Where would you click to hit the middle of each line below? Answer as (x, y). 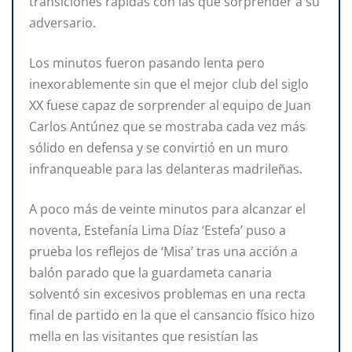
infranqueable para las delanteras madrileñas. (166, 169)
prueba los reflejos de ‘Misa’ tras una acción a (163, 252)
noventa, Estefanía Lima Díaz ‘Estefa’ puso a (158, 231)
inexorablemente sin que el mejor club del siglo (169, 84)
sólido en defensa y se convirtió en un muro (159, 148)
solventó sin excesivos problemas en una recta (167, 294)
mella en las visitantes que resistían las (144, 337)
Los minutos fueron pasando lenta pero (147, 63)
